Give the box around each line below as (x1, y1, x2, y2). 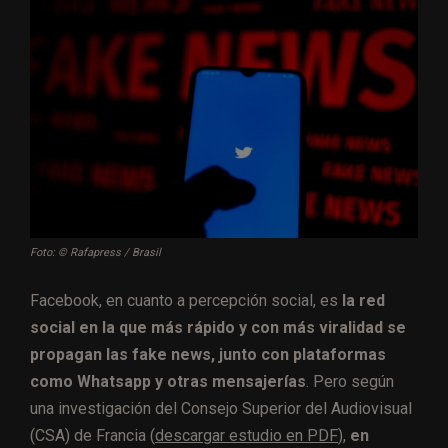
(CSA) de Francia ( (30, 425, 155, 445)
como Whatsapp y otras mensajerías (30, 371, 306, 391)
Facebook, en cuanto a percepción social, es (30, 290, 342, 310)
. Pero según (306, 371, 394, 391)
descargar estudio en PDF (155, 425, 338, 445)
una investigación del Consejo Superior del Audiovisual (30, 398, 412, 418)
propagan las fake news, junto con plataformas (30, 344, 386, 364)
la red (342, 290, 385, 310)
